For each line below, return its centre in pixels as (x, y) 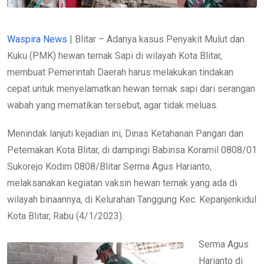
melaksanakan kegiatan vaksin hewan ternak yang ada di (122, 183)
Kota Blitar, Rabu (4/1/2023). (65, 216)
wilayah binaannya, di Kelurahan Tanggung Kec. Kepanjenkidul (132, 200)
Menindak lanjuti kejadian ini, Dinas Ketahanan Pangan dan (125, 134)
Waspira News (37, 39)
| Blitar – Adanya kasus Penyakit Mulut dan (156, 39)
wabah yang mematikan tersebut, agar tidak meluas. (113, 105)
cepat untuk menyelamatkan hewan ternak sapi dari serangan (131, 89)
